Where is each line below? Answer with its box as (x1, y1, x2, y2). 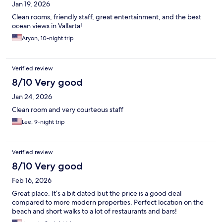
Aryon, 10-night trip (22, 34, 74, 43)
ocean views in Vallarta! (12, 21, 82, 31)
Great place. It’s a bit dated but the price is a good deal (12, 189, 181, 198)
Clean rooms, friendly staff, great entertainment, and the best (12, 12, 201, 22)
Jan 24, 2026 (12, 92, 52, 102)
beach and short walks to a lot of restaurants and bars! (12, 207, 177, 216)
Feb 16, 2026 (12, 176, 52, 185)
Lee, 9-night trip (22, 118, 65, 126)
